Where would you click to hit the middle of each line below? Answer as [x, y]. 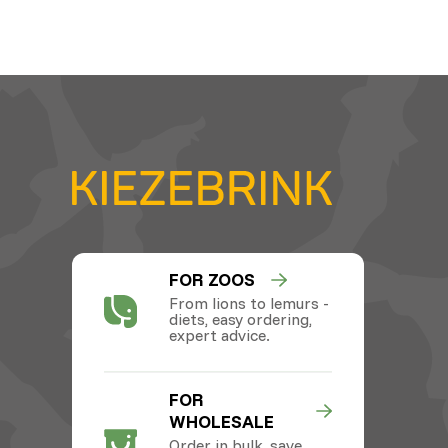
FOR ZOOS [211, 279]
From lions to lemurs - [248, 302]
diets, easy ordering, [240, 318]
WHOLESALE [221, 421]
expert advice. [219, 334]
